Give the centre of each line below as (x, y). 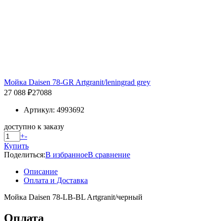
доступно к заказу (34, 126)
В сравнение (109, 154)
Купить (16, 146)
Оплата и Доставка (56, 180)
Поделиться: (25, 154)
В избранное (67, 154)
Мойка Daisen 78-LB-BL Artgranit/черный (73, 197)
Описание (41, 171)
